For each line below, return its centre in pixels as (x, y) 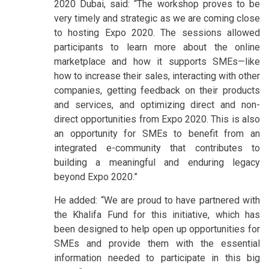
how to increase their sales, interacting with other (157, 76)
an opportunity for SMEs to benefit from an (157, 134)
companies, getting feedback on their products (157, 91)
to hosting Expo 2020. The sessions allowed (157, 33)
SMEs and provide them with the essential (157, 244)
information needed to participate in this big (157, 258)
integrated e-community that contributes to (157, 148)
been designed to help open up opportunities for (157, 229)
